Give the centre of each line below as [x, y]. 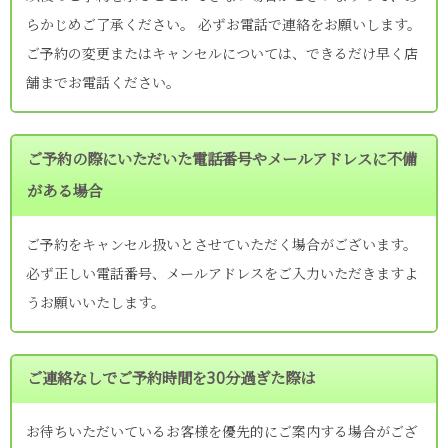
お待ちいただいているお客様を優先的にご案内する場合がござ [222, 432]
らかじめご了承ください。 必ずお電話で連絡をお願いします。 [223, 25]
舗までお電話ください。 [103, 83]
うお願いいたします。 [95, 302]
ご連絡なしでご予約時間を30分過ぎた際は [171, 379]
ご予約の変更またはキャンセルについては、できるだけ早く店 [222, 54]
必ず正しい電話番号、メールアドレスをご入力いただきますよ [222, 273]
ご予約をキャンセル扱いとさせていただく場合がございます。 [221, 244]
